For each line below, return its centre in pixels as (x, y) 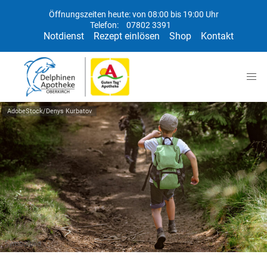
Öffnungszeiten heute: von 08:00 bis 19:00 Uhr (133, 15)
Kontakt (217, 36)
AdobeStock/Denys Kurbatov (49, 111)
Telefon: (105, 25)
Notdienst (63, 36)
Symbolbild (23, 244)
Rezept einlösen (126, 36)
